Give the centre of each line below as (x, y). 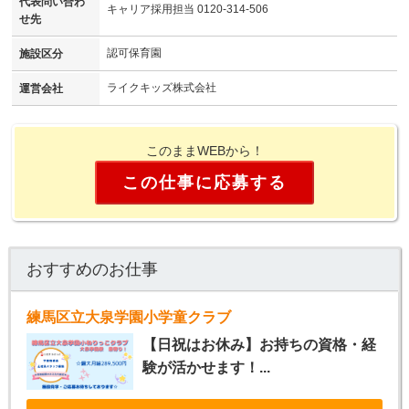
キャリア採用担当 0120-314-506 (188, 9)
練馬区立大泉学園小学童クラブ (128, 318)
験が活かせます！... (206, 368)
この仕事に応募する (204, 182)
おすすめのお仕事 (92, 270)
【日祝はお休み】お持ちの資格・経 (259, 345)
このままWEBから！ (204, 150)
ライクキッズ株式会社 (162, 87)
